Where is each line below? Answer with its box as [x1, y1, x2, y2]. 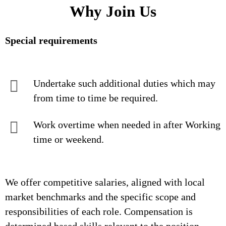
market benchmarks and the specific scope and [5, 191, 196, 202]
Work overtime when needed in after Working [33, 119, 220, 130]
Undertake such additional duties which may [33, 78, 215, 89]
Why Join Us [70, 3, 156, 20]
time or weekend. [33, 134, 104, 145]
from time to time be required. [33, 92, 211, 103]
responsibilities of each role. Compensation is [5, 206, 193, 217]
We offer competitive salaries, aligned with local [5, 177, 205, 188]
